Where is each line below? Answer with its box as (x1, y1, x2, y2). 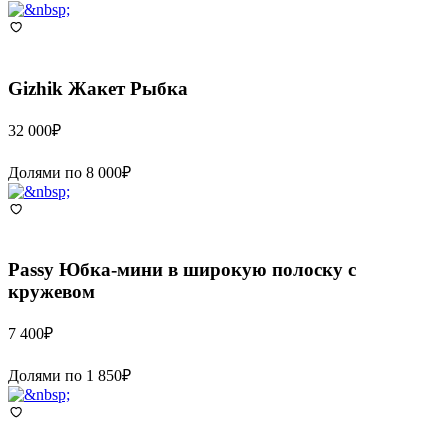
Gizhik (8, 78, 63, 99)
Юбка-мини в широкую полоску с (59, 259, 356, 281)
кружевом (8, 281, 95, 303)
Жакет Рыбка (68, 78, 188, 99)
